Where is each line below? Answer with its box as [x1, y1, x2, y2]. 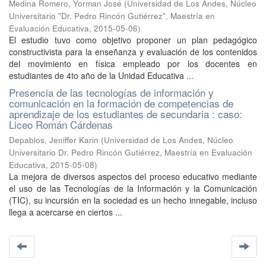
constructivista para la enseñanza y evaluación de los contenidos [9, 46, 257, 58]
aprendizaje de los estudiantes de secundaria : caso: [9, 106, 242, 121]
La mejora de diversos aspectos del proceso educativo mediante [9, 170, 257, 182]
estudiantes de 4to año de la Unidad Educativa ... [9, 69, 194, 81]
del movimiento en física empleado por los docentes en [9, 58, 257, 69]
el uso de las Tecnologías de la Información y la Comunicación [9, 182, 257, 194]
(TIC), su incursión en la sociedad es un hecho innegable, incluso [9, 194, 257, 206]
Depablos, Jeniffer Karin [9, 134, 99, 145]
